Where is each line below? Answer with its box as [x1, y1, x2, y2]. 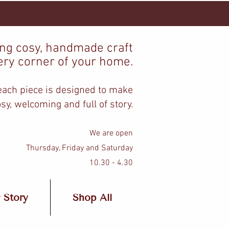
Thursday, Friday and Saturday [26, 143, 133, 153]
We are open [89, 128, 133, 139]
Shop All [73, 192, 112, 203]
